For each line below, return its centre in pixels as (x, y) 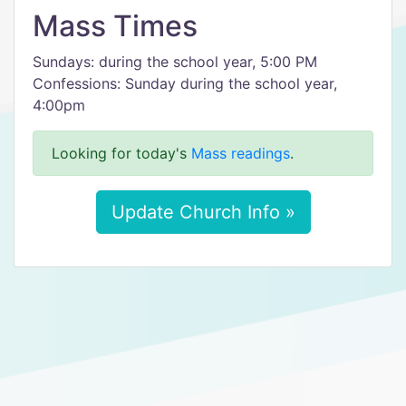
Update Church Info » (203, 212)
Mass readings (241, 153)
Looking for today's (121, 153)
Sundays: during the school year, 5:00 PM (175, 62)
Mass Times (115, 26)
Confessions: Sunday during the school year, (185, 83)
